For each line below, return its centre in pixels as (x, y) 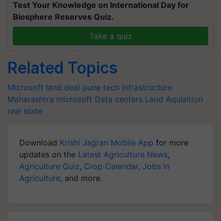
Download (39, 142)
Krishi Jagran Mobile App (107, 142)
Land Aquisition (174, 99)
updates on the (49, 154)
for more (171, 142)
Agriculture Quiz (49, 166)
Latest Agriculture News (123, 154)
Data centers (119, 99)
